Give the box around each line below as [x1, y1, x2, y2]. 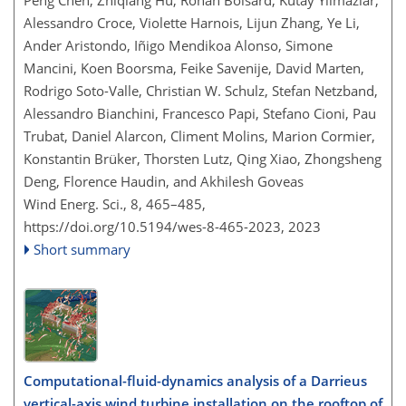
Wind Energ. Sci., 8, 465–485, [24, 195, 206, 213]
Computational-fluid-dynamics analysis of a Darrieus [24, 371, 367, 390]
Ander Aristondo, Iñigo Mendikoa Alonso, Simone [24, 36, 333, 54]
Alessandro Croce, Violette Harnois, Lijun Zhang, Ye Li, [24, 14, 360, 32]
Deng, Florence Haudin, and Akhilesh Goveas [24, 172, 304, 190]
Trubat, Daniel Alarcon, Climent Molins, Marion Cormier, [24, 127, 375, 145]
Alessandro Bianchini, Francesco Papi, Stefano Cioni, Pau [24, 104, 376, 122]
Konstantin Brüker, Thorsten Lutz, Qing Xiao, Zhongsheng [24, 150, 382, 168]
